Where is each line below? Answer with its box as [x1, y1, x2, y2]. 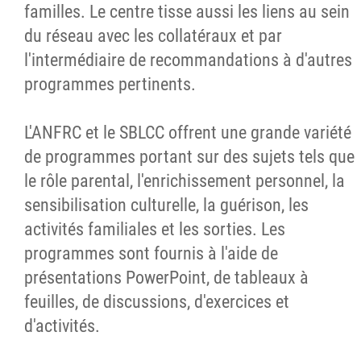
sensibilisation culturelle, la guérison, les [24, 195, 309, 215]
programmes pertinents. [24, 74, 196, 94]
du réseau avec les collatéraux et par [24, 26, 282, 46]
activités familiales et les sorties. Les [24, 219, 285, 239]
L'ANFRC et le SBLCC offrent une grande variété [24, 122, 351, 143]
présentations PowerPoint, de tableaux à [24, 268, 309, 288]
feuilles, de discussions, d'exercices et [24, 292, 289, 312]
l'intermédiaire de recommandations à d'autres [24, 50, 352, 70]
